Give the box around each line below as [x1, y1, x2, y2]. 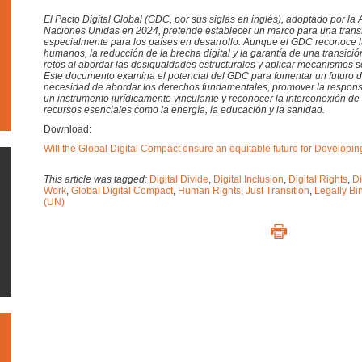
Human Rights [178, 185, 241, 196]
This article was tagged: [44, 174, 149, 185]
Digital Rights [288, 174, 347, 185]
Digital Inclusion [213, 174, 284, 185]
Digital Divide [149, 174, 208, 185]
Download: [44, 124, 91, 135]
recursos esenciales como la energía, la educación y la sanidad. [44, 104, 325, 116]
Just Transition [246, 185, 309, 196]
